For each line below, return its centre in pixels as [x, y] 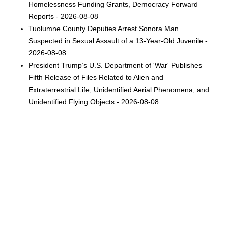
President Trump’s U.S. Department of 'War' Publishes [116, 65]
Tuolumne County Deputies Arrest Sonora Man [104, 28]
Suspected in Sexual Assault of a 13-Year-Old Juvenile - [118, 40]
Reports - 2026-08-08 [64, 16]
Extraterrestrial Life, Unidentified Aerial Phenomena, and [119, 89]
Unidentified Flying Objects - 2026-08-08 [94, 102]
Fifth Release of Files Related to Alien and [96, 77]
